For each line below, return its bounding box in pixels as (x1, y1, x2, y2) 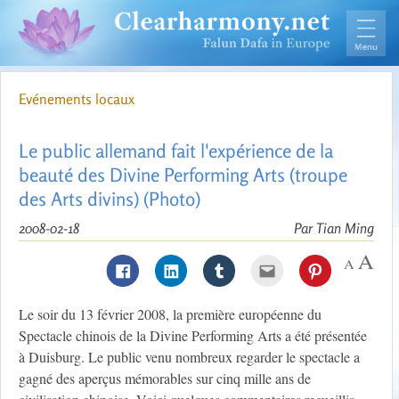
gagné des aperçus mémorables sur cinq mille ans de (19, 369, 311, 388)
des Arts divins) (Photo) (19, 187, 200, 211)
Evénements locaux (19, 90, 134, 109)
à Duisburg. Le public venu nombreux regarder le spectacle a (19, 347, 360, 367)
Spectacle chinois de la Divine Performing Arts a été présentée (19, 326, 367, 346)
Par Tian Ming (294, 219, 374, 238)
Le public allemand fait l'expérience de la (19, 139, 333, 163)
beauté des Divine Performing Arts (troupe (19, 163, 347, 187)
